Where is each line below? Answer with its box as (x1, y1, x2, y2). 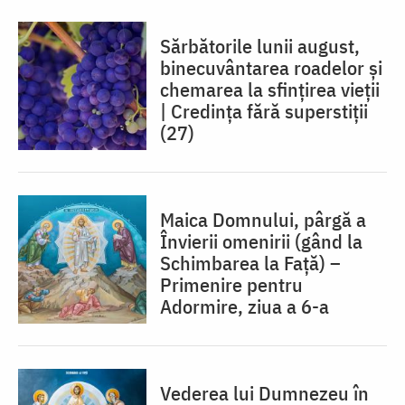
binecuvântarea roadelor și (160, 54, 382, 81)
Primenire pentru (160, 271, 303, 298)
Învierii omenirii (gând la (160, 228, 363, 255)
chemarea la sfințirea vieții (160, 76, 380, 103)
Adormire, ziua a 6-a (160, 293, 329, 320)
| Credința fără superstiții (160, 98, 368, 125)
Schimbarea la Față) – (160, 250, 341, 277)
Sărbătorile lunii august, (160, 33, 360, 60)
